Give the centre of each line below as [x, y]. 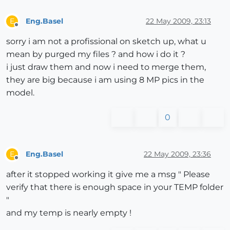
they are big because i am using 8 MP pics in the [105, 80]
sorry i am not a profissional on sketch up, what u [106, 42]
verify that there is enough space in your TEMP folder [115, 187]
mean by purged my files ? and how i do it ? [96, 54]
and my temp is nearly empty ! [69, 213]
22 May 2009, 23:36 [177, 154]
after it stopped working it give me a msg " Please [108, 175]
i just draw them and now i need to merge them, [106, 67]
